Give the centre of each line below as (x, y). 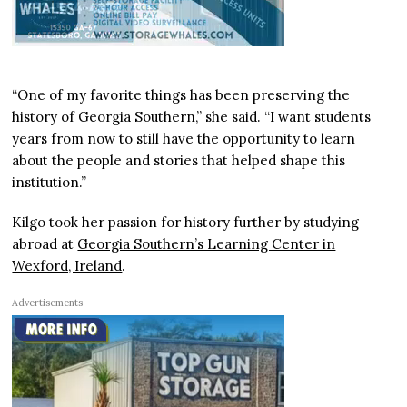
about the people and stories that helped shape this (179, 161)
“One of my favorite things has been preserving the (181, 95)
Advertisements (48, 303)
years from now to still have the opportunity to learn (184, 139)
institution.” (50, 183)
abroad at (45, 244)
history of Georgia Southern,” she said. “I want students (192, 117)
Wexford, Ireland (67, 266)
